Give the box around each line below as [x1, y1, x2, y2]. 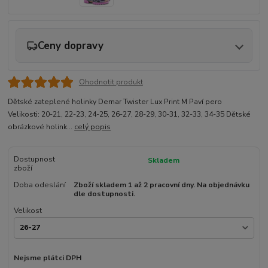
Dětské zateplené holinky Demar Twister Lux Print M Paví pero [8, 97, 223, 107]
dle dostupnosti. [73, 189, 135, 199]
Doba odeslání [13, 180, 66, 190]
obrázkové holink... [8, 122, 75, 132]
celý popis [74, 122, 111, 132]
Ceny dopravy [38, 38, 104, 53]
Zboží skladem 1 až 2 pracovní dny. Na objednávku [73, 180, 249, 190]
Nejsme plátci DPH [13, 252, 81, 263]
